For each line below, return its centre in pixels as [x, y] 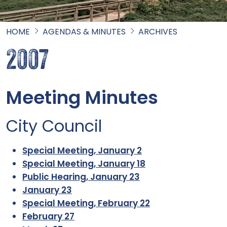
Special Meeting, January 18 [84, 164]
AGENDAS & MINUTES [84, 32]
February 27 [48, 216]
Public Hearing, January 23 [81, 177]
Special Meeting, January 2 [82, 150]
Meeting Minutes [82, 98]
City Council [54, 126]
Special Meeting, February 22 [86, 203]
